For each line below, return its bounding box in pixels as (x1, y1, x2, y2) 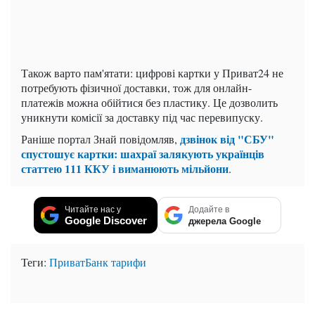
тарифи (111, 255, 146, 270)
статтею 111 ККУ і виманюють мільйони (21, 160, 229, 177)
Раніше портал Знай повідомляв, (21, 131, 180, 147)
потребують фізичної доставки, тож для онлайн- (21, 80, 252, 96)
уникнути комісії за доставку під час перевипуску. (21, 110, 263, 125)
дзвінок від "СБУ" (180, 131, 274, 148)
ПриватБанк (49, 255, 108, 270)
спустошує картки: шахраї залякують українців (21, 146, 264, 162)
